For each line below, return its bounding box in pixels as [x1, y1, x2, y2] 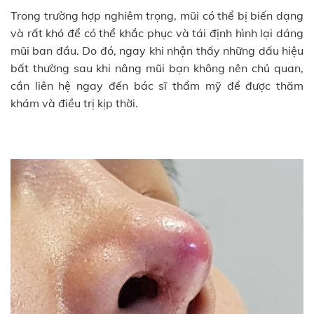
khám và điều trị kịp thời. [11, 96, 138, 111]
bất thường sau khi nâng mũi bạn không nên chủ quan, [11, 61, 303, 76]
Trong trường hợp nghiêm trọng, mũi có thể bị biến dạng [11, 8, 303, 23]
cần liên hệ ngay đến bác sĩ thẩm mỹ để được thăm [11, 78, 303, 93]
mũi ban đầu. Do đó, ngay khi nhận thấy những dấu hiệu [11, 43, 303, 58]
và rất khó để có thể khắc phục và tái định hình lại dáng [11, 26, 303, 41]
